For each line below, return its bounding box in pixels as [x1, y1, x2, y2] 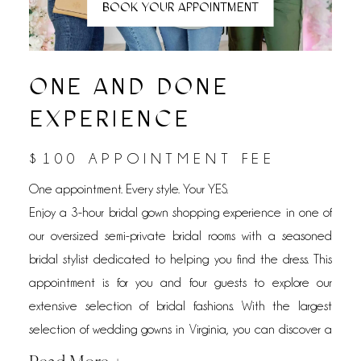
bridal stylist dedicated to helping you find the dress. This [28, 252, 333, 267]
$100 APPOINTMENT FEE [28, 150, 276, 167]
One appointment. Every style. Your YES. [28, 182, 228, 197]
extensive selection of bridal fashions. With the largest [28, 299, 333, 313]
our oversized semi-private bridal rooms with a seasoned [28, 229, 333, 243]
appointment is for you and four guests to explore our [28, 276, 333, 290]
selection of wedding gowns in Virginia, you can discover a [28, 322, 333, 337]
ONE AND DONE [28, 72, 230, 100]
